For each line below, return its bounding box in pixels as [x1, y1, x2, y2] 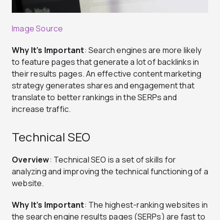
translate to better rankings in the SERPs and [12, 91, 177, 103]
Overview [12, 154, 50, 165]
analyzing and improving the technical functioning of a [12, 165, 208, 177]
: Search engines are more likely [84, 44, 202, 55]
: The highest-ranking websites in [84, 199, 208, 210]
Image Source [12, 23, 63, 34]
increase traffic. [12, 103, 71, 114]
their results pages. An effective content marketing [12, 68, 202, 79]
